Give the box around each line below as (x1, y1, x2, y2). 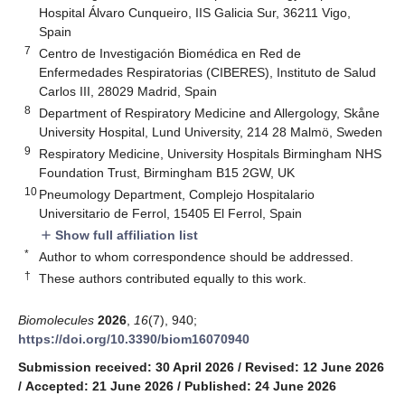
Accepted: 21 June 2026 (25, 378, 174, 393)
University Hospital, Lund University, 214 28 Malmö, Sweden (39, 124, 383, 139)
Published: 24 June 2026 (184, 378, 336, 393)
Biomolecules (18, 312, 94, 327)
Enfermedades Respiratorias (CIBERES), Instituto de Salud (39, 64, 377, 80)
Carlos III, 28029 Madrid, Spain (39, 83, 218, 99)
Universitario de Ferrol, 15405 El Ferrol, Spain (39, 205, 303, 221)
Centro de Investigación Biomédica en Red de (39, 45, 302, 61)
